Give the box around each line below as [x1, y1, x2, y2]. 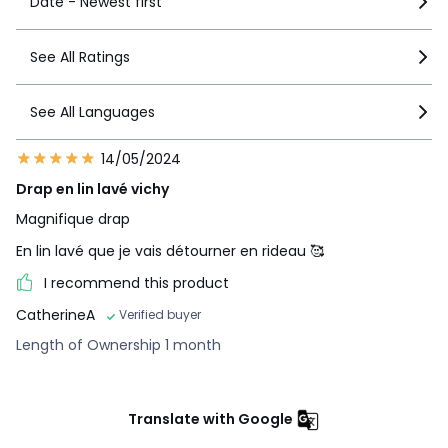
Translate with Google [128, 408, 293, 429]
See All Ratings [30, 46, 130, 67]
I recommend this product [44, 272, 229, 293]
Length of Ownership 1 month [16, 334, 221, 355]
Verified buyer [119, 305, 201, 323]
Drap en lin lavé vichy [16, 178, 169, 199]
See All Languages [30, 101, 155, 122]
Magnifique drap [16, 208, 130, 229]
